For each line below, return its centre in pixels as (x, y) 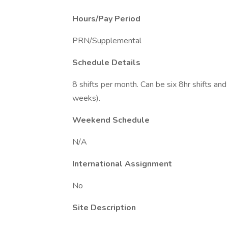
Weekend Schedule (111, 120)
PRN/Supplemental (107, 41)
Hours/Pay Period (106, 19)
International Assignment (122, 164)
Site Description (104, 208)
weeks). (86, 98)
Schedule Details (106, 63)
